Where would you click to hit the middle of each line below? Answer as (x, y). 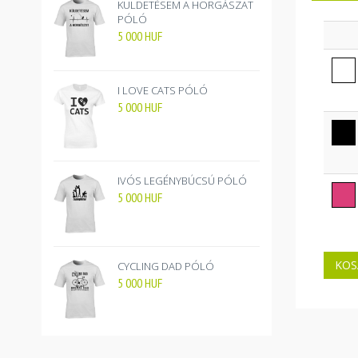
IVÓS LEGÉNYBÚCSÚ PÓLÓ (182, 180)
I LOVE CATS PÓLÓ (163, 91)
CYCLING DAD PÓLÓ (166, 267)
